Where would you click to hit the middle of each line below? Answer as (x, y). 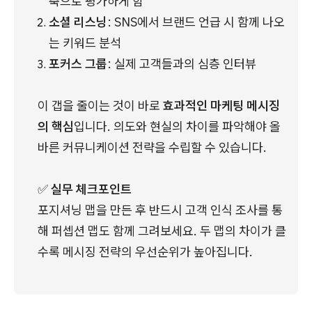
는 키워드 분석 (85, 43)
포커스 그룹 (78, 64)
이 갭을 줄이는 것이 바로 (100, 106)
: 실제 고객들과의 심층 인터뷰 (182, 64)
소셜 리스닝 (78, 22)
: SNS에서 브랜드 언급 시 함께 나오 (196, 22)
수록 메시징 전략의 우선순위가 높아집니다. (145, 252)
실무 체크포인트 (91, 189)
